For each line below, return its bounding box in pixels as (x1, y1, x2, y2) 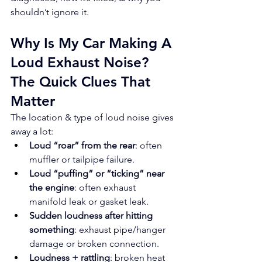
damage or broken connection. (29, 238, 159, 249)
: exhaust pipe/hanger (74, 224, 168, 235)
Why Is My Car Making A (11, 35, 175, 51)
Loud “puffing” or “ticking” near (29, 168, 167, 179)
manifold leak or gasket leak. (29, 196, 149, 207)
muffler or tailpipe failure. (29, 154, 135, 165)
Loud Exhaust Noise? (11, 54, 153, 71)
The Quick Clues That (11, 73, 154, 90)
